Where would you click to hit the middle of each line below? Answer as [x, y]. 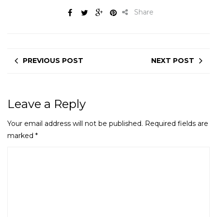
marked [21, 135]
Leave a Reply [46, 104]
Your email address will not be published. [75, 123]
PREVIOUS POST [53, 60]
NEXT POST [173, 60]
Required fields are [177, 123]
